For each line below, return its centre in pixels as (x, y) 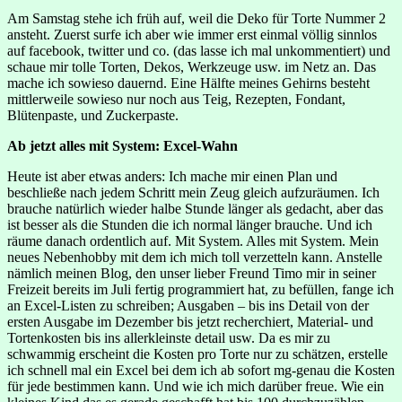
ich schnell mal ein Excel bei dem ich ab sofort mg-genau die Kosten (201, 370)
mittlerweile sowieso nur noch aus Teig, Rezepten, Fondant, (176, 99)
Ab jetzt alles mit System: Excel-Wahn (122, 145)
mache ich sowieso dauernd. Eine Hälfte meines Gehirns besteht (188, 83)
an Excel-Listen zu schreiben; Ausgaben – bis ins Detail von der (188, 305)
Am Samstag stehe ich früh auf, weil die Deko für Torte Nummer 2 (197, 18)
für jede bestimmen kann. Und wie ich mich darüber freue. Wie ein (196, 386)
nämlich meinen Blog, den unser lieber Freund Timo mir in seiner (192, 273)
